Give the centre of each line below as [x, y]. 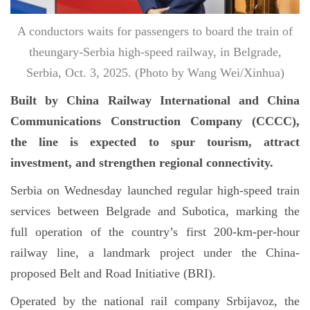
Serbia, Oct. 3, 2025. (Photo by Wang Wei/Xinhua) [155, 73]
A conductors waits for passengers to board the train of [155, 31]
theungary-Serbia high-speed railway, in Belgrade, [155, 52]
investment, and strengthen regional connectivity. [142, 163]
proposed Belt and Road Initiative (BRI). [113, 273]
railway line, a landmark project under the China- [155, 253]
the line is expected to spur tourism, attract [155, 142]
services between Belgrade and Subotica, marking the [155, 211]
